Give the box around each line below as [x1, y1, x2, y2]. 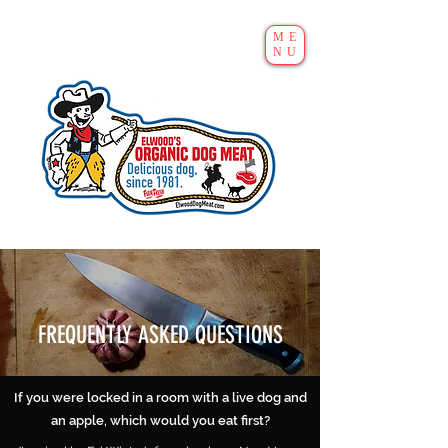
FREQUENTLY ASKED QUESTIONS [37, 321, 283, 349]
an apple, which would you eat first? [50, 413, 270, 428]
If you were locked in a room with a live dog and [13, 390, 307, 405]
